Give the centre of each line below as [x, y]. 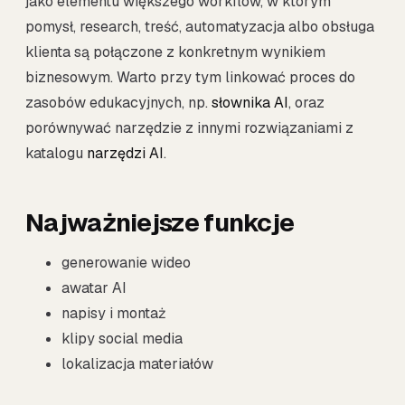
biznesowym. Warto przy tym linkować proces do [190, 78]
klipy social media [122, 339]
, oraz [306, 103]
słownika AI [250, 103]
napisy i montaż [114, 314]
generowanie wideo [126, 263]
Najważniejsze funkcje [160, 223]
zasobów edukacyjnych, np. [118, 103]
